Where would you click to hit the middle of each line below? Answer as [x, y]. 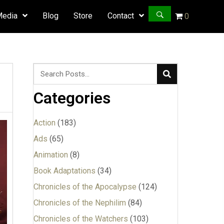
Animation [50, 155]
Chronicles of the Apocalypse [85, 187]
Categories [72, 98]
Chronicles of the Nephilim [79, 203]
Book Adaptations [64, 171]
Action [44, 123]
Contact [121, 16]
